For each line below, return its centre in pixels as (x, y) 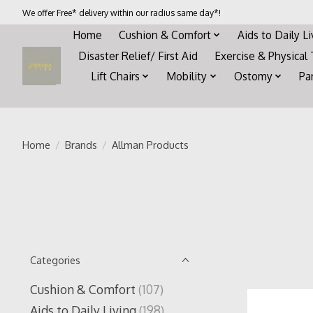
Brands (81, 144)
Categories (55, 260)
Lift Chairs (115, 77)
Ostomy (253, 77)
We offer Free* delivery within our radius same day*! (122, 12)
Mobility (187, 77)
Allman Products (150, 144)
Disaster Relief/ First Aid (138, 56)
